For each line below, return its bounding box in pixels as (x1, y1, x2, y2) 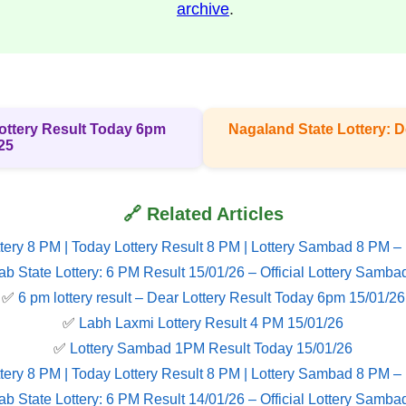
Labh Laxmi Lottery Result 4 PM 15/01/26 (79, 315, 343, 332)
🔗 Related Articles (122, 204, 284, 225)
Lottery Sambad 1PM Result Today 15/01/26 (70, 341, 353, 357)
